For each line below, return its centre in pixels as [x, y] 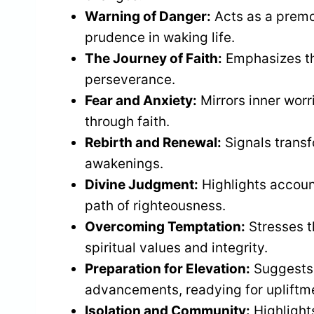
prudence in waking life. [160, 37]
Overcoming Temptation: [165, 226]
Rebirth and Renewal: [153, 142]
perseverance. [130, 79]
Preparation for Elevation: [168, 268]
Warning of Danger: [148, 16]
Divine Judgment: [142, 184]
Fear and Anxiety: [141, 100]
